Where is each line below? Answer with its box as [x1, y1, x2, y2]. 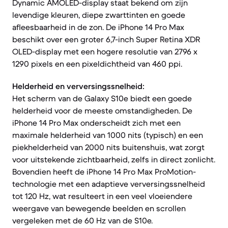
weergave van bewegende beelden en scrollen [12, 203, 186, 213]
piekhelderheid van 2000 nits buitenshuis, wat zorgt [12, 142, 205, 152]
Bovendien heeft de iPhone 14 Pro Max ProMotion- [12, 166, 196, 177]
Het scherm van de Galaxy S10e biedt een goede [12, 93, 192, 103]
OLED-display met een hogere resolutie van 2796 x [12, 46, 197, 56]
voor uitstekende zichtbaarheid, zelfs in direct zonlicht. [12, 154, 215, 164]
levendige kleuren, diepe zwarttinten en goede [12, 10, 185, 20]
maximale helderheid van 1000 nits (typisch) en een [12, 130, 203, 140]
